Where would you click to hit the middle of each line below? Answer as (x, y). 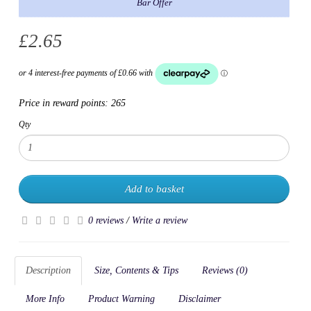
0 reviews (106, 220)
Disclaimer (200, 299)
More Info (45, 299)
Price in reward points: (65, 103)
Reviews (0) (225, 270)
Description (48, 270)
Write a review (160, 220)
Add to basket (154, 188)
